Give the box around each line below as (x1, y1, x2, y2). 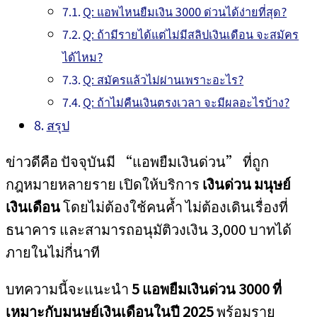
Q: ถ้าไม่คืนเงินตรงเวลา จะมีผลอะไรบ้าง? (83, 93, 290, 110)
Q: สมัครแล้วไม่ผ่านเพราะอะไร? (83, 71, 244, 88)
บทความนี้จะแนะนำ (6, 278, 132, 299)
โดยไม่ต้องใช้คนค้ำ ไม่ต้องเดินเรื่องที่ (60, 196, 288, 217)
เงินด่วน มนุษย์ (202, 173, 291, 194)
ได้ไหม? (62, 48, 103, 65)
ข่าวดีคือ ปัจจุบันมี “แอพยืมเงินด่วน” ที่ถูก (6, 151, 269, 171)
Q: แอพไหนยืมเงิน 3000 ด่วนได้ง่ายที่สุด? (83, 3, 287, 20)
